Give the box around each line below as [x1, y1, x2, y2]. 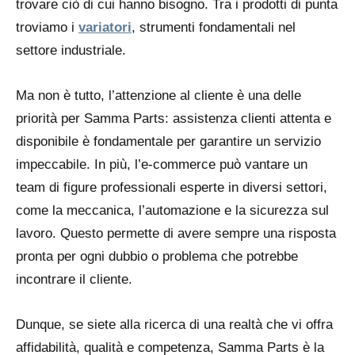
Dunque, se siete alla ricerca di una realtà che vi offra [16, 317, 333, 333]
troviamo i [16, 20, 78, 36]
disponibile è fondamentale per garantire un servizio [16, 134, 321, 150]
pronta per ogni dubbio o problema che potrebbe [16, 249, 298, 265]
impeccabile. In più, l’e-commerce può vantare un [16, 157, 307, 173]
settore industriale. [16, 43, 126, 59]
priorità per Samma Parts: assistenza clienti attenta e [16, 111, 331, 127]
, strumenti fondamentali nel [132, 20, 296, 36]
